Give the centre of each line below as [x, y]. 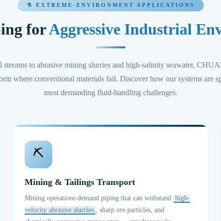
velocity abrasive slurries [59, 210]
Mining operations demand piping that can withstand [99, 198]
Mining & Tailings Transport [80, 182]
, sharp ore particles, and [130, 210]
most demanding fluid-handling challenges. [110, 92]
